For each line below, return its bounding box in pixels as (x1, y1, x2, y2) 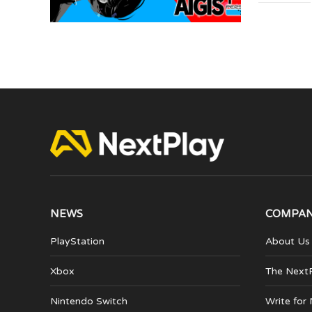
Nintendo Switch (50, 295, 127, 307)
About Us (265, 235, 310, 247)
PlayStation (50, 235, 104, 247)
